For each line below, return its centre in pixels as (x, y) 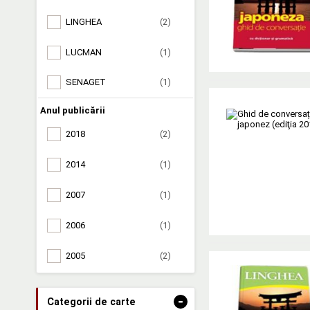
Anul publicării (73, 111)
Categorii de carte (91, 301)
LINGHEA (84, 21)
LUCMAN (84, 52)
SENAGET (86, 82)
